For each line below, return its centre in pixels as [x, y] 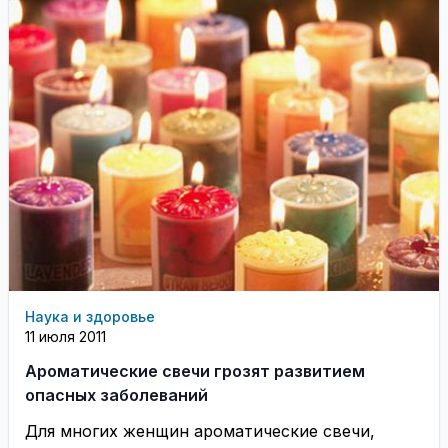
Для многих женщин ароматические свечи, [200, 431]
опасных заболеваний [116, 395]
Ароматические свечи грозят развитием [195, 371]
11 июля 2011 [65, 336]
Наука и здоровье [90, 316]
